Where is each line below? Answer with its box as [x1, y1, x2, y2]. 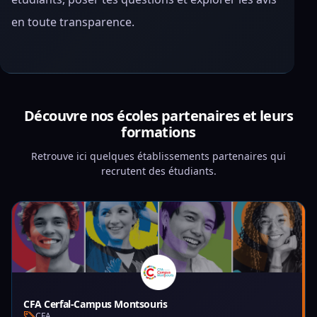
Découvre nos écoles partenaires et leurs [24, 106, 293, 125]
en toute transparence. [11, 14, 134, 30]
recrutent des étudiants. [100, 164, 217, 178]
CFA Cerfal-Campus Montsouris [23, 297, 168, 311]
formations [121, 122, 196, 142]
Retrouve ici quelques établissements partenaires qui [31, 149, 286, 163]
